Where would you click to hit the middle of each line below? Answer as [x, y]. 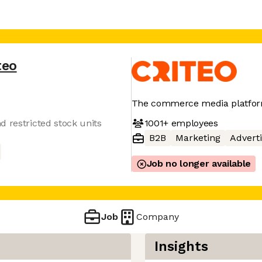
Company [158, 216]
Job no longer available [199, 163]
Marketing [198, 138]
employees [193, 123]
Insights [181, 247]
